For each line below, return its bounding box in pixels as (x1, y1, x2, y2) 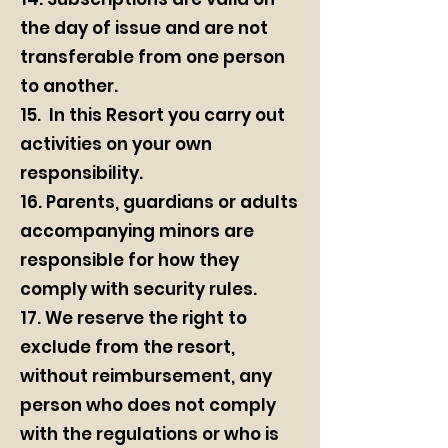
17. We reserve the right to (20, 306, 247, 330)
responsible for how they (20, 248, 239, 272)
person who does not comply (20, 393, 276, 417)
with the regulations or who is (20, 422, 279, 446)
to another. (20, 74, 118, 98)
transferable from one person (20, 45, 285, 69)
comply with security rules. (20, 277, 257, 301)
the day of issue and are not (20, 16, 268, 40)
